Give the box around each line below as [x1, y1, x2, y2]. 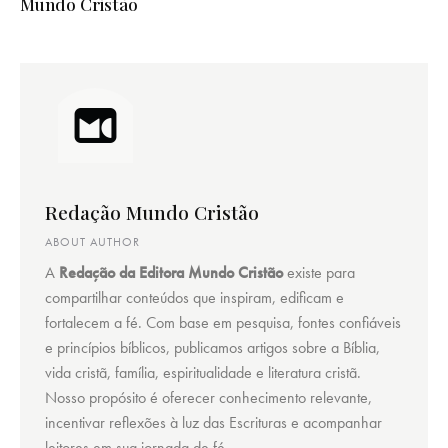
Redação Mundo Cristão [45, 199, 259, 226]
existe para [283, 262, 355, 284]
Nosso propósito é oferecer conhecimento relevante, [45, 387, 372, 409]
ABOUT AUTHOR [45, 234, 140, 251]
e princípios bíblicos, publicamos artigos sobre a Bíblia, [45, 337, 380, 359]
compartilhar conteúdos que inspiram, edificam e [45, 287, 344, 309]
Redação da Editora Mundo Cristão [59, 262, 283, 284]
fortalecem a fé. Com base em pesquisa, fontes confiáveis [45, 312, 401, 334]
